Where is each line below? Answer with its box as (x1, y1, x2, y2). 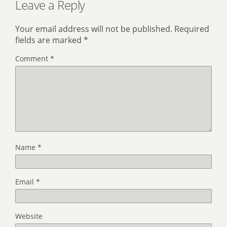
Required (174, 23, 209, 35)
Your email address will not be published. (15, 23, 172, 35)
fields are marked (15, 34, 84, 46)
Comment (15, 54, 50, 64)
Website (15, 211, 43, 221)
